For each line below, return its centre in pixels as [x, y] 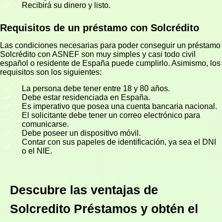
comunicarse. [45, 124]
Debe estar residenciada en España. [86, 98]
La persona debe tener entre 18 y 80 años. [96, 89]
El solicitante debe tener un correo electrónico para [111, 115]
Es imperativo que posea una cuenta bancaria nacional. [119, 107]
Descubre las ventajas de [84, 190]
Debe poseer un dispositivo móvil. [81, 133]
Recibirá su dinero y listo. [66, 5]
